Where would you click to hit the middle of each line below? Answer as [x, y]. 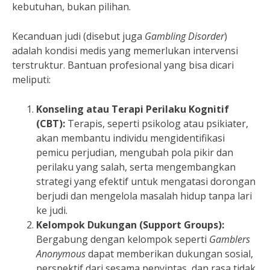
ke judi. [52, 210]
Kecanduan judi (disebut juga [78, 36]
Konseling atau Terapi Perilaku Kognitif [133, 109]
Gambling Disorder [184, 36]
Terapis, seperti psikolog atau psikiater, [157, 123]
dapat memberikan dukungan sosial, [169, 253]
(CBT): [51, 123]
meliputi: [31, 79]
